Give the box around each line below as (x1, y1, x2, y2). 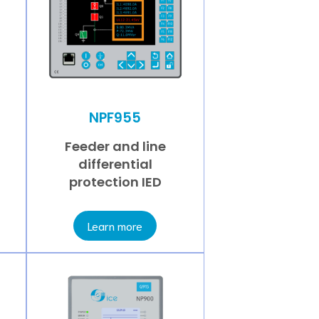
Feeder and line (64, 137, 166, 156)
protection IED (68, 173, 162, 192)
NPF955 (89, 108, 142, 127)
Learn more (88, 218, 143, 234)
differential (78, 155, 152, 174)
